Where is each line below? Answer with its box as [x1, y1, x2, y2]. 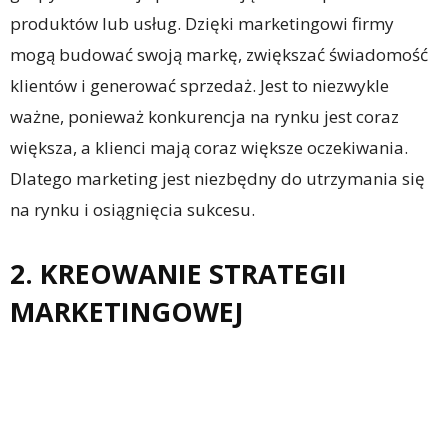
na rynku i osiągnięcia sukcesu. [10, 198, 255, 222]
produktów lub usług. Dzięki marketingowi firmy [10, 12, 394, 36]
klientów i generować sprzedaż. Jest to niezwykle [10, 74, 389, 98]
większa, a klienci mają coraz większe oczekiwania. [10, 136, 408, 160]
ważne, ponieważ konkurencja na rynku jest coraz [10, 105, 399, 129]
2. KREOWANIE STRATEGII [10, 255, 347, 293]
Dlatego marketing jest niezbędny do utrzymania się [10, 167, 425, 191]
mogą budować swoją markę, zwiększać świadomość [10, 43, 428, 67]
